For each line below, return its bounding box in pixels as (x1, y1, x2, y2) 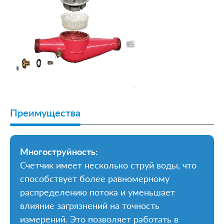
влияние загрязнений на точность (20, 199, 159, 211)
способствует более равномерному (20, 172, 169, 184)
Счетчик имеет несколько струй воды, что (20, 159, 196, 170)
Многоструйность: (20, 145, 98, 157)
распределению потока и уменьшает (20, 186, 175, 197)
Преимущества (10, 106, 80, 118)
